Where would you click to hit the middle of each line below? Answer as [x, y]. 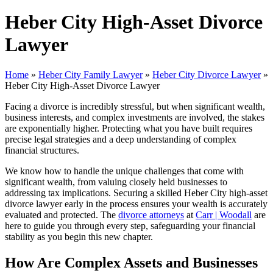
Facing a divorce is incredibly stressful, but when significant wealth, [135, 106]
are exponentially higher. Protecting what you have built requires [129, 128]
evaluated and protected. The [62, 214]
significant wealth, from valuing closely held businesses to [116, 182]
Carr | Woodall [224, 214]
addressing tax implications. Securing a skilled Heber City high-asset [136, 193]
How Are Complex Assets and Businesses [131, 262]
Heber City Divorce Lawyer [207, 74]
